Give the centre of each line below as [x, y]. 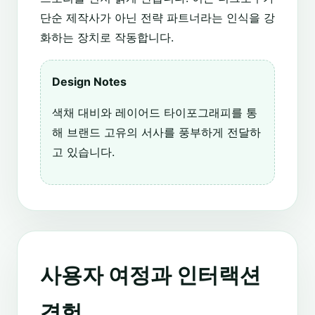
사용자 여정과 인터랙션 [150, 275]
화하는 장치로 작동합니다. [107, 37]
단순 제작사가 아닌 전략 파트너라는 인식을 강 [157, 17]
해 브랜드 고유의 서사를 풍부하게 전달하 [156, 132]
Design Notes [89, 81]
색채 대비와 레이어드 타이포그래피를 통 [155, 112]
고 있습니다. [83, 152]
